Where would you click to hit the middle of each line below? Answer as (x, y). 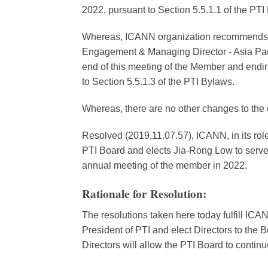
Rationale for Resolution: (146, 194)
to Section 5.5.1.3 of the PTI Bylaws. (158, 81)
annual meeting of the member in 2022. (165, 165)
